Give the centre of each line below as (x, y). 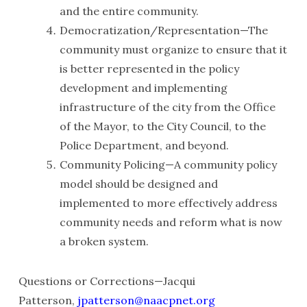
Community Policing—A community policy (168, 164)
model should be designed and (138, 184)
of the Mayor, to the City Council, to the (162, 126)
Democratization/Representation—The (163, 30)
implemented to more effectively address (168, 203)
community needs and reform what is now (171, 222)
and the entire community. (129, 11)
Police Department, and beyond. (144, 145)
